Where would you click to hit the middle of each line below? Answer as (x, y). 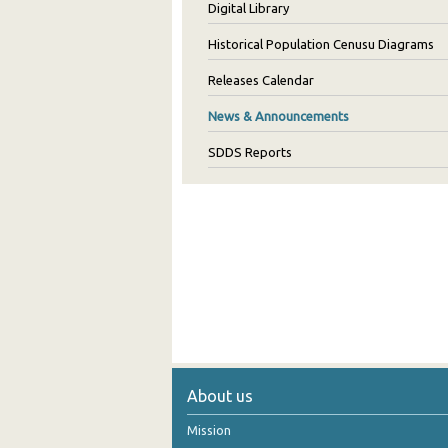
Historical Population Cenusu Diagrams (321, 44)
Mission (209, 430)
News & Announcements (278, 116)
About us (220, 396)
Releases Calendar (261, 80)
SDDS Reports (250, 152)
